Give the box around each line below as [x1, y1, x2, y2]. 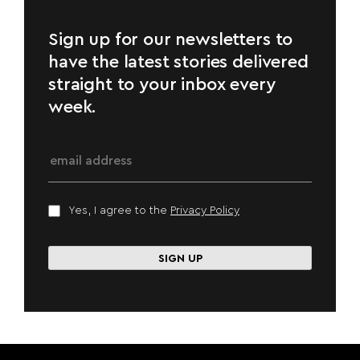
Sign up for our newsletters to [48, 30, 293, 48]
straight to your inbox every [48, 75, 276, 93]
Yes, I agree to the [68, 204, 170, 216]
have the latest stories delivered [48, 52, 309, 71]
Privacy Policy [170, 204, 239, 216]
